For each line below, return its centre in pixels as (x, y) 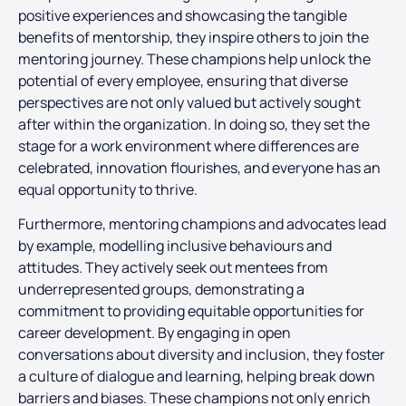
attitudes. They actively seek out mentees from (173, 268)
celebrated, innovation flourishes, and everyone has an (199, 168)
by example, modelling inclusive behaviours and (175, 246)
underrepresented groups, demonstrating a (161, 290)
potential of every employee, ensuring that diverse (183, 81)
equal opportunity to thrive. (108, 189)
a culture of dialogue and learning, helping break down (197, 377)
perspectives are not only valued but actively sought (189, 102)
